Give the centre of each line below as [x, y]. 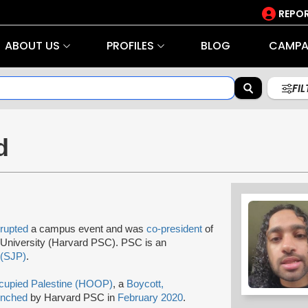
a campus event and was [87, 229]
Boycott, [145, 284]
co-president [174, 229]
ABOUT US [32, 46]
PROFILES [130, 46]
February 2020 [150, 297]
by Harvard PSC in [73, 297]
